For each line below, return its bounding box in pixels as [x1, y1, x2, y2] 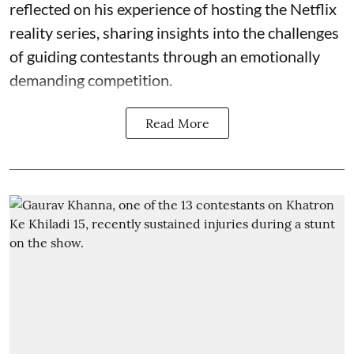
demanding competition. [9, 70, 172, 89]
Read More [145, 115, 209, 131]
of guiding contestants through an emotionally [9, 47, 320, 66]
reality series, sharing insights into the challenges [9, 23, 339, 42]
